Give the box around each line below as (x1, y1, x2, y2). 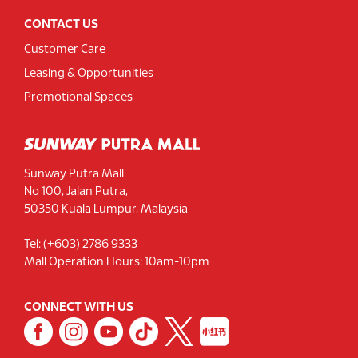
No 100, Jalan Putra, (24, 185, 128, 197)
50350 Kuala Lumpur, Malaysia (24, 203, 188, 215)
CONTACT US (24, 18, 98, 31)
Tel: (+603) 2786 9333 (24, 238, 137, 250)
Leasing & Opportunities (24, 68, 153, 80)
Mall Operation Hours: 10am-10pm (24, 256, 209, 268)
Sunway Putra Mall (24, 168, 124, 180)
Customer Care (24, 44, 105, 56)
